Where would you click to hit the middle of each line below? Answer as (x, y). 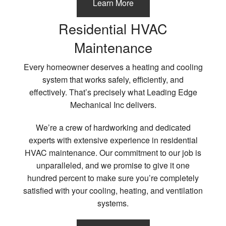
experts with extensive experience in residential (113, 140)
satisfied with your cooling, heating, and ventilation (113, 190)
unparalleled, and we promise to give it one (113, 165)
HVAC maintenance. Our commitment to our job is (113, 152)
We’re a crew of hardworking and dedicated (113, 127)
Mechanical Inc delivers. (113, 104)
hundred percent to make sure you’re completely (113, 178)
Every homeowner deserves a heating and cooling (113, 67)
